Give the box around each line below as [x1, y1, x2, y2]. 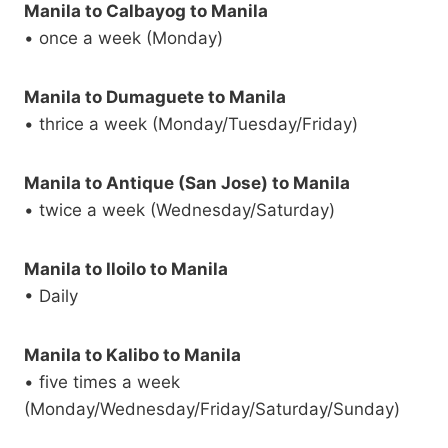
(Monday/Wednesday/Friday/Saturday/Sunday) [24, 399, 400, 420]
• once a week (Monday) [24, 28, 223, 49]
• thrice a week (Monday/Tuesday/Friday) [24, 114, 358, 135]
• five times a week [24, 372, 180, 393]
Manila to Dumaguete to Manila [24, 87, 286, 108]
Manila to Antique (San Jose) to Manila [24, 173, 350, 194]
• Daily [24, 286, 78, 307]
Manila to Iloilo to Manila [24, 259, 228, 280]
